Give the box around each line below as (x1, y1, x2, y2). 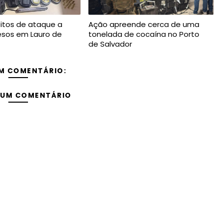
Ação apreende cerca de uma (88, 19, 199, 29)
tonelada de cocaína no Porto (88, 28, 199, 39)
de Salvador (88, 38, 132, 49)
